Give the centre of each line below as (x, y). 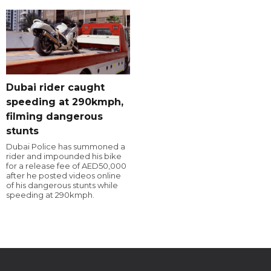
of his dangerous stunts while (62, 185)
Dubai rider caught (55, 88)
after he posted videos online (64, 176)
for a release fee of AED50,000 (66, 166)
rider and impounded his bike (64, 156)
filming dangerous (54, 117)
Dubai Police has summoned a (66, 147)
